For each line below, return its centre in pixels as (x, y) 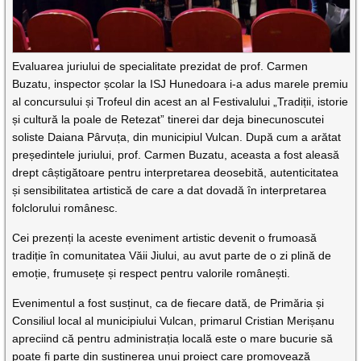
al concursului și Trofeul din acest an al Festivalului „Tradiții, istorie (180, 101)
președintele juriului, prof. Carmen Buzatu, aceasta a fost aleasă (176, 154)
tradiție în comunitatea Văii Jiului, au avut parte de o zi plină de (172, 255)
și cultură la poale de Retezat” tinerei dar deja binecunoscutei (168, 119)
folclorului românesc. (65, 207)
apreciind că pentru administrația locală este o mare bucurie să (173, 338)
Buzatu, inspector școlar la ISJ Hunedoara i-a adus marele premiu (180, 83)
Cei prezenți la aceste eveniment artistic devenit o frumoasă (165, 237)
